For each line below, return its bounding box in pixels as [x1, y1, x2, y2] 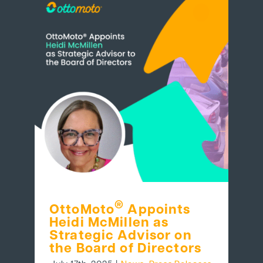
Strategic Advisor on [49, 229, 192, 243]
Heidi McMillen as [49, 216, 169, 230]
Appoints [124, 203, 191, 217]
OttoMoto [49, 203, 115, 217]
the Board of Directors [49, 242, 202, 256]
